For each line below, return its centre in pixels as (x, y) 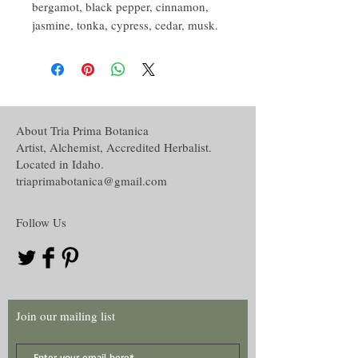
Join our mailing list (66, 315)
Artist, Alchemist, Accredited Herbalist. (116, 147)
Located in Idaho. (62, 163)
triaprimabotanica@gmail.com (91, 180)
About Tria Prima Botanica (82, 130)
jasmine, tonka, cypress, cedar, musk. (125, 24)
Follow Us (41, 222)
